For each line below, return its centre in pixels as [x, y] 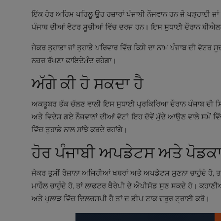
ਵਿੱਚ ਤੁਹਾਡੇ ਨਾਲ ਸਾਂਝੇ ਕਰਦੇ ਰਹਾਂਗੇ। [79, 129]
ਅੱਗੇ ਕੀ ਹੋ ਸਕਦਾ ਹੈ [88, 84]
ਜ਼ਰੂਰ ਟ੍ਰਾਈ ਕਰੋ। [184, 199]
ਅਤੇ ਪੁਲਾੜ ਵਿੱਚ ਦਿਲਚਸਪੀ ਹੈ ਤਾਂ [78, 199]
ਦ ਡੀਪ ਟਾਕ [141, 199]
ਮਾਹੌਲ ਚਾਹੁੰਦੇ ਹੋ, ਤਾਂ [58, 186]
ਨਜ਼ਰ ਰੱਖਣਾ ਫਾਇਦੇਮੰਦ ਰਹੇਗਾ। [74, 60]
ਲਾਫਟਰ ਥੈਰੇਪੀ [105, 186]
